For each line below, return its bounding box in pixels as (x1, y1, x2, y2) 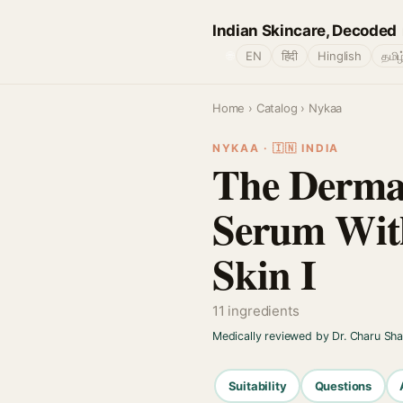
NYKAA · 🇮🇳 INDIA (212, 141, 339, 155)
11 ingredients (212, 302, 300, 319)
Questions (314, 378, 372, 393)
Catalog (255, 101, 298, 115)
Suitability (228, 378, 287, 393)
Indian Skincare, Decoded (212, 21, 397, 40)
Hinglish (318, 49, 362, 63)
